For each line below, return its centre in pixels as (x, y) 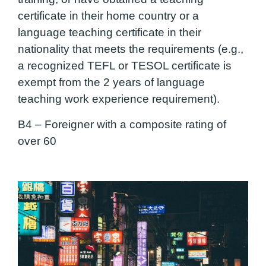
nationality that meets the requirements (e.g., (131, 49)
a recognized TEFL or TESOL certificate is (125, 66)
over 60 (37, 141)
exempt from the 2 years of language (111, 83)
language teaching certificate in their (110, 33)
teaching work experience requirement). (119, 99)
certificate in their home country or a (108, 16)
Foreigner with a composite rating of (134, 124)
